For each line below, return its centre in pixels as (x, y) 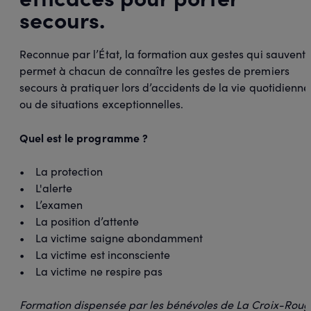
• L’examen (51, 204)
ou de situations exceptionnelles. (103, 103)
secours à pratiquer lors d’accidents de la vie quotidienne (165, 87)
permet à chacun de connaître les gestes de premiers (154, 70)
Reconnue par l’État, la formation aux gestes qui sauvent (162, 53)
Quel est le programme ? (84, 137)
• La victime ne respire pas (91, 271)
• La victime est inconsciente (95, 254)
